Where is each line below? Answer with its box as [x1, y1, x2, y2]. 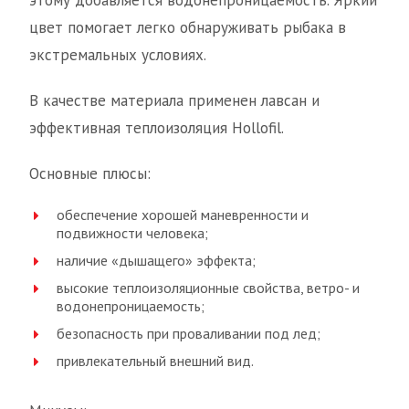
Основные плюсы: [29, 163, 151, 184]
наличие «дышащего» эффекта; [57, 251, 256, 269]
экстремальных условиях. [29, 45, 206, 65]
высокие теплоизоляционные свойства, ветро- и [57, 278, 360, 297]
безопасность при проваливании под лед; [57, 324, 320, 342]
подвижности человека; [57, 224, 208, 242]
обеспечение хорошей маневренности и [57, 205, 309, 224]
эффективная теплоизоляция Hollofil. [29, 118, 284, 138]
